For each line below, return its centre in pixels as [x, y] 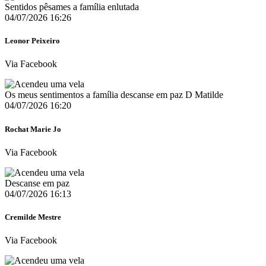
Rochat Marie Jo [33, 129]
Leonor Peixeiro [32, 41]
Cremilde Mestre [33, 217]
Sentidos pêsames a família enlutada [72, 7]
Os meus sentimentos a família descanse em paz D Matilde [114, 95]
